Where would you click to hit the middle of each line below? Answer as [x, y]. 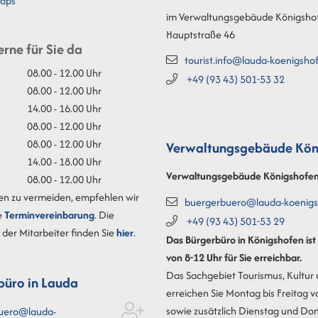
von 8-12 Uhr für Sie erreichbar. [234, 258]
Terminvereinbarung [49, 214]
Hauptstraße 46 [201, 34]
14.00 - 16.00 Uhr [64, 108]
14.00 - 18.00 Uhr [64, 161]
